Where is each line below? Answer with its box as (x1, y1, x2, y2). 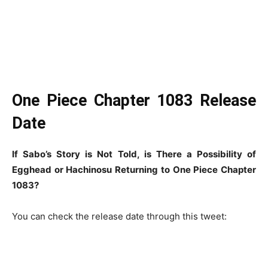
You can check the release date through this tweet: (12, 210, 227, 222)
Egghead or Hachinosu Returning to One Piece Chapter (12, 163, 256, 175)
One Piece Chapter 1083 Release (12, 90, 256, 110)
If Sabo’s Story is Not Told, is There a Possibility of (12, 148, 256, 160)
